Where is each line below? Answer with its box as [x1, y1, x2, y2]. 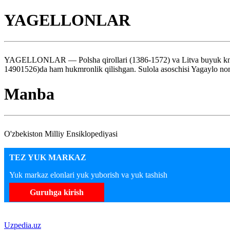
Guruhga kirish [30, 187, 84, 197]
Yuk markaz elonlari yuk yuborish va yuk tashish [9, 170, 167, 179]
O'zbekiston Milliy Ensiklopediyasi [4, 129, 118, 138]
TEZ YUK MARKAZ [9, 152, 86, 162]
